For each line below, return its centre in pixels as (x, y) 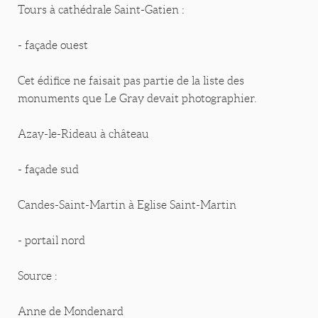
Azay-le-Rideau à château (83, 134)
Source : (38, 276)
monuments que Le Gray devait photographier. (137, 99)
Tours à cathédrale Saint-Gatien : (101, 10)
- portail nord (51, 241)
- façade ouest (53, 45)
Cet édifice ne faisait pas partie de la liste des (131, 81)
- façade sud (48, 170)
